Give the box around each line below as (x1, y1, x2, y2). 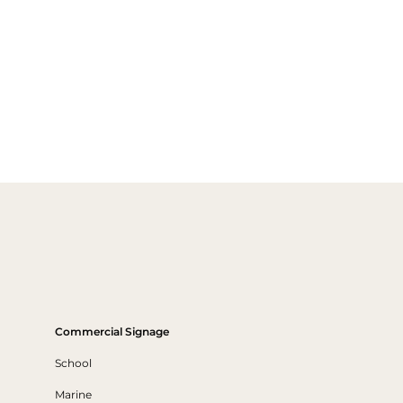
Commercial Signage (55, 325, 169, 339)
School (55, 355, 92, 370)
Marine (55, 387, 92, 401)
